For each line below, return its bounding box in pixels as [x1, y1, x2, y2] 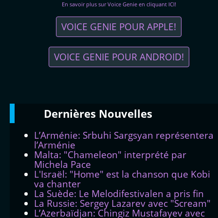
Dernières [44, 106, 99, 121]
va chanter [34, 177, 81, 190]
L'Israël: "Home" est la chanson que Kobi [34, 167, 210, 180]
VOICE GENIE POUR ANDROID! [54, 50, 184, 63]
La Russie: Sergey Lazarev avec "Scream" [34, 197, 211, 209]
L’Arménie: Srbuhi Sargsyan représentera [34, 128, 214, 141]
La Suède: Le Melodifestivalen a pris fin [34, 187, 204, 200]
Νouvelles [99, 106, 152, 121]
